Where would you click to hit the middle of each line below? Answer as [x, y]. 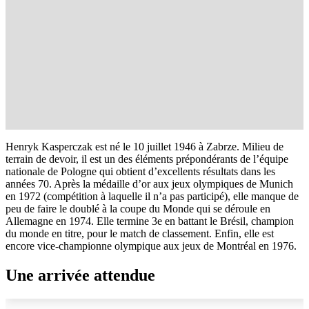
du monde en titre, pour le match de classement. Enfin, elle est [140, 233]
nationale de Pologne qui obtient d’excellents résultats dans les [140, 171]
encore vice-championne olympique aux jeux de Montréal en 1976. [151, 246]
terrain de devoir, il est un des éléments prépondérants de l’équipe [147, 159]
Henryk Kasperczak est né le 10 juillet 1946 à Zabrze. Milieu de [144, 146]
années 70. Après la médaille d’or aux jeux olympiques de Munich [149, 183]
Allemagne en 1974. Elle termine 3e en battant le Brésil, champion [150, 221]
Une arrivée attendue [80, 275]
